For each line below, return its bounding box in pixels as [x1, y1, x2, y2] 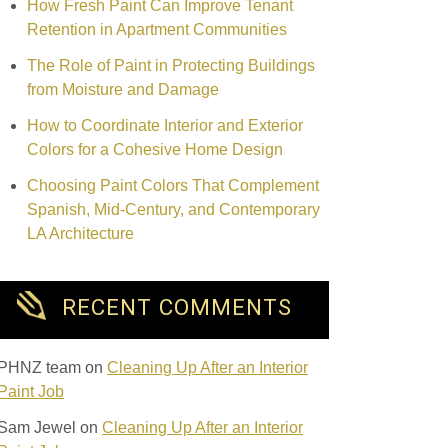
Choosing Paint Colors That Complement [27, 176, 319, 194]
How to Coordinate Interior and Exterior [27, 116, 303, 134]
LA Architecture [27, 224, 134, 242]
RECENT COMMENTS [62, 294, 292, 321]
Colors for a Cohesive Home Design [27, 140, 283, 158]
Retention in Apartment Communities [27, 20, 287, 38]
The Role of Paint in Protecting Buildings [27, 56, 315, 74]
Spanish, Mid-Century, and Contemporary [27, 200, 320, 218]
